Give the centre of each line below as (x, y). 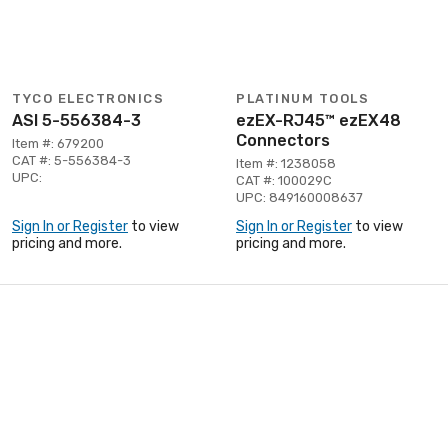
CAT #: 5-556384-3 (71, 160)
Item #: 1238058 (286, 163)
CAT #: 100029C (284, 180)
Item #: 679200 (58, 143)
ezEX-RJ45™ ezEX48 (318, 120)
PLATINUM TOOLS (302, 98)
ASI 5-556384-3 (76, 120)
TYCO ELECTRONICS (88, 98)
